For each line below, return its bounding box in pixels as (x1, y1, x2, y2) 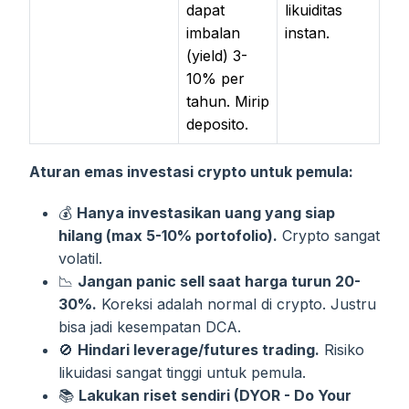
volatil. (58, 248, 102, 267)
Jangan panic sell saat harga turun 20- (78, 271, 361, 290)
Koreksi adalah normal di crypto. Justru (97, 294, 376, 313)
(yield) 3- (186, 46, 247, 65)
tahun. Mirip (186, 91, 269, 110)
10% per (186, 68, 245, 88)
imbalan (186, 23, 240, 42)
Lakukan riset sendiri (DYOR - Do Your (79, 385, 351, 404)
